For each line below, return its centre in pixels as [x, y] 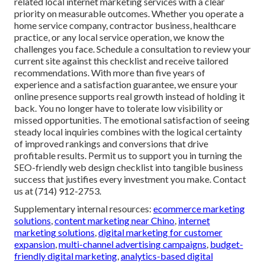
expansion [35, 244]
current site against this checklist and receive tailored [121, 61]
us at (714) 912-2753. [58, 191]
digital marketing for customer [160, 232]
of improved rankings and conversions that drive [111, 144]
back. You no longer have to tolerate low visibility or [119, 108]
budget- [227, 244]
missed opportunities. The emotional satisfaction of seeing [132, 120]
